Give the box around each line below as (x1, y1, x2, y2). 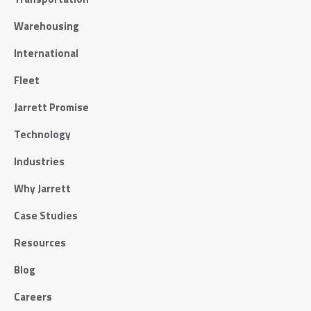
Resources (14, 235, 66, 251)
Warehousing (14, 18, 79, 35)
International (14, 45, 78, 62)
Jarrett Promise (14, 99, 89, 116)
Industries (14, 153, 65, 170)
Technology (14, 126, 71, 143)
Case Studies (14, 208, 78, 224)
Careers (14, 289, 52, 305)
